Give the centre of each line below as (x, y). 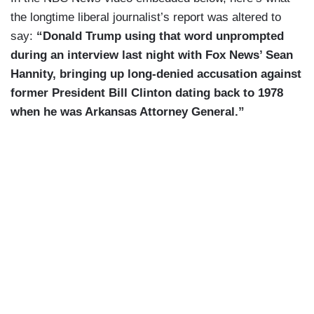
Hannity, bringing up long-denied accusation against (156, 74)
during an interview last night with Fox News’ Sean (152, 55)
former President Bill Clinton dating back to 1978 (147, 93)
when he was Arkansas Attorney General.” (128, 112)
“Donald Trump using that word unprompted (160, 36)
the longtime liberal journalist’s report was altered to (146, 18)
